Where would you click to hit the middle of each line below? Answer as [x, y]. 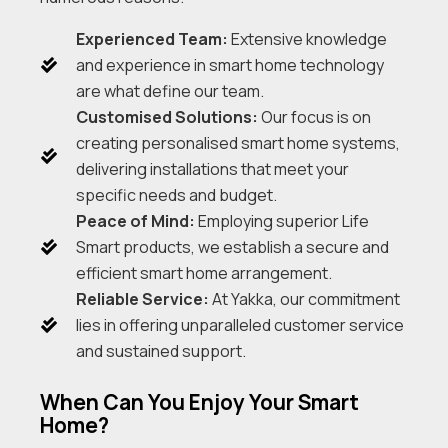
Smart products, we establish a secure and [232, 246]
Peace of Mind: [135, 220]
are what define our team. [169, 90]
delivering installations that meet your [212, 168]
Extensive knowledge [307, 38]
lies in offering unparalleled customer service [239, 324]
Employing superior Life [281, 220]
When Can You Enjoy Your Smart [199, 402]
